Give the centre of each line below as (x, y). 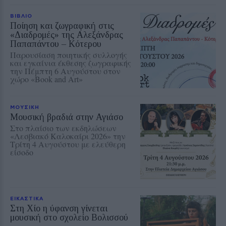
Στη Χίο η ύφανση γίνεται (59, 208)
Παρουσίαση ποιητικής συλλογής (69, 54)
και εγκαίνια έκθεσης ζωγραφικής (71, 63)
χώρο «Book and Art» (46, 79)
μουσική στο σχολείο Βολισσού (69, 217)
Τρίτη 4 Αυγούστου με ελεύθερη (68, 144)
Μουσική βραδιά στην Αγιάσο (67, 117)
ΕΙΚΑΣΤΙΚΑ (27, 198)
